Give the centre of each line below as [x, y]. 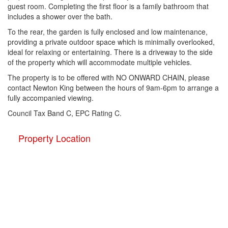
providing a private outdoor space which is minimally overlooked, [111, 42]
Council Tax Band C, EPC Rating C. [65, 113]
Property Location [54, 138]
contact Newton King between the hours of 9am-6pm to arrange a [113, 88]
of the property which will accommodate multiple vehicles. [101, 62]
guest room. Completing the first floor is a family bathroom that [108, 6]
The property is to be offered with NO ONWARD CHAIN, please [109, 77]
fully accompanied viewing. [51, 98]
